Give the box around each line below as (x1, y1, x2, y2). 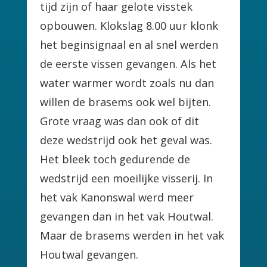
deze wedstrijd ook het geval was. (40, 132, 213, 147)
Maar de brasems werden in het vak (40, 228, 225, 243)
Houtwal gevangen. (40, 247, 139, 262)
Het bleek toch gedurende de (40, 151, 191, 166)
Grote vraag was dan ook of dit (40, 113, 200, 128)
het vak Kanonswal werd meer (40, 190, 194, 204)
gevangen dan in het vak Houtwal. (40, 209, 214, 223)
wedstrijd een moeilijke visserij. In (40, 170, 213, 185)
